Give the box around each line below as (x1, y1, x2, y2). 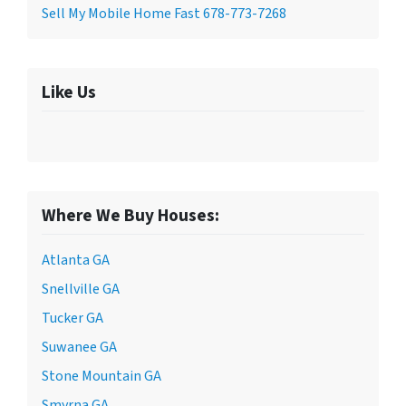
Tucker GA (42, 308, 103, 329)
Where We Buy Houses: (42, 203, 219, 229)
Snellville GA (42, 279, 120, 300)
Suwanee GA (42, 337, 117, 358)
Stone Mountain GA (42, 366, 161, 387)
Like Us (42, 80, 96, 106)
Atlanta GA (42, 250, 110, 271)
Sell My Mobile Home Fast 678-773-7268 (42, 4, 286, 24)
